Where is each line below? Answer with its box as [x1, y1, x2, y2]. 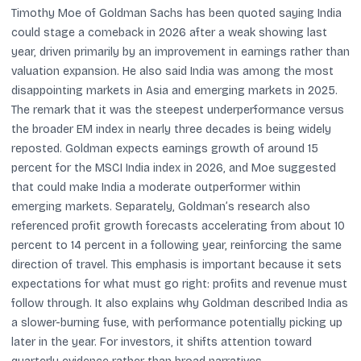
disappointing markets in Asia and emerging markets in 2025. [11, 83, 338, 98]
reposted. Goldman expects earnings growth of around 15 [11, 141, 318, 156]
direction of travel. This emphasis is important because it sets [11, 257, 342, 272]
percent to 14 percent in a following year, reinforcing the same [11, 238, 342, 252]
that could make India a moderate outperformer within [11, 180, 301, 194]
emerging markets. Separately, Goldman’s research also [11, 199, 310, 214]
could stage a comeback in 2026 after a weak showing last [11, 25, 327, 39]
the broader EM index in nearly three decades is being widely [11, 122, 331, 136]
